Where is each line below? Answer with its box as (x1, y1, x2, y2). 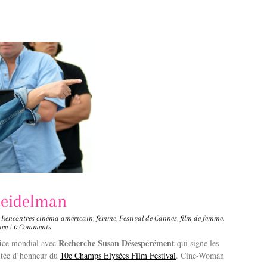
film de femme (180, 213, 223, 222)
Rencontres (1, 213, 35, 222)
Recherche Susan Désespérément (58, 236, 175, 249)
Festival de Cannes (119, 213, 177, 222)
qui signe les (175, 237, 219, 249)
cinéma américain (36, 213, 93, 222)
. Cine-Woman (176, 249, 224, 261)
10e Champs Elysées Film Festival (60, 249, 176, 261)
